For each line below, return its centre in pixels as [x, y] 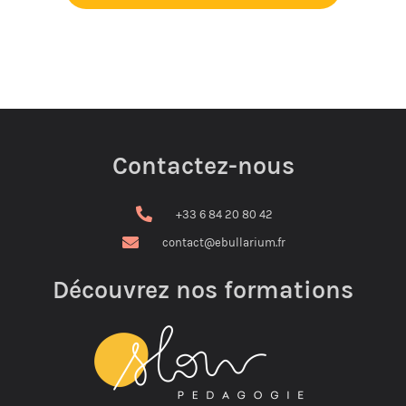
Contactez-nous [203, 165]
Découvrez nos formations [203, 290]
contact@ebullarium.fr [224, 242]
